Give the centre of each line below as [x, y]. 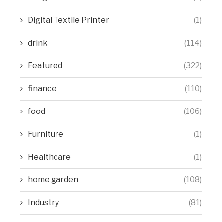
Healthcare [49, 157]
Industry [43, 203]
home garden [53, 180]
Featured [45, 66]
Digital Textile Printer [68, 20]
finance [42, 89]
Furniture [46, 134]
